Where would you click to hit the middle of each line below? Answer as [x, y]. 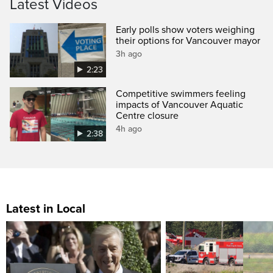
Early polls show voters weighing [186, 30]
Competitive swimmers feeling [181, 94]
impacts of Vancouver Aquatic [180, 105]
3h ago [129, 54]
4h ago [129, 129]
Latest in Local [46, 209]
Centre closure [147, 116]
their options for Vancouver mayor [188, 41]
